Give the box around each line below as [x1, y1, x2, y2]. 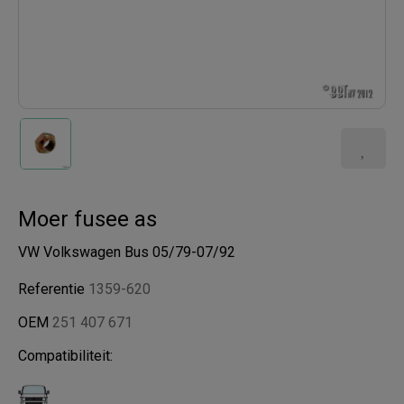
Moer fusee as [18, 207, 157, 232]
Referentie [18, 280, 88, 298]
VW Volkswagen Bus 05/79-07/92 [18, 243, 235, 261]
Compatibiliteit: [18, 347, 113, 364]
